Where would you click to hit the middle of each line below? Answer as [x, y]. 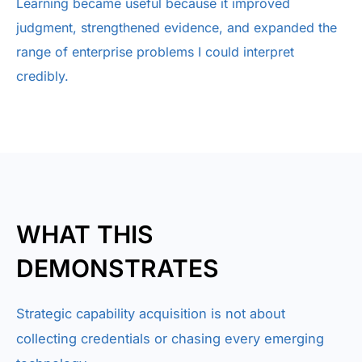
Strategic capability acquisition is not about [151, 314]
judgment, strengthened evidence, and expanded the [177, 27]
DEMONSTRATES [118, 268]
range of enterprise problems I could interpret [155, 52]
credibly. [42, 76]
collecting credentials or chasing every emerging [170, 339]
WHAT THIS [85, 234]
